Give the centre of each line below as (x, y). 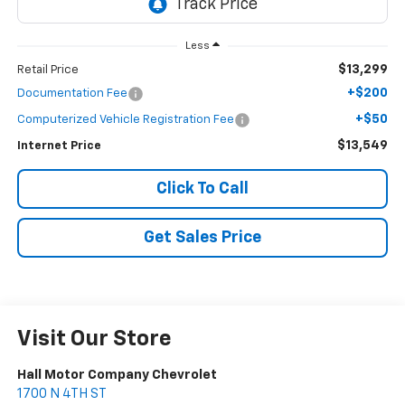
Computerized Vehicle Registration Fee (125, 120)
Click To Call (202, 189)
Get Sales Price (202, 238)
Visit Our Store (94, 339)
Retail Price (47, 71)
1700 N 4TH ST (61, 394)
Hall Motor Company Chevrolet (117, 375)
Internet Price (59, 146)
